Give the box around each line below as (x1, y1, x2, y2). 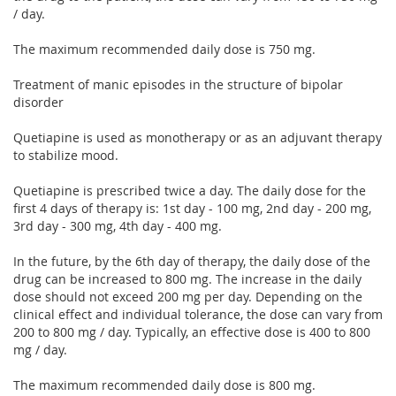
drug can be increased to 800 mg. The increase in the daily (13, 270, 362, 287)
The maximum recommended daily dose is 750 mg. (13, 40, 316, 57)
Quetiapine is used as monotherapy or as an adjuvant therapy (13, 128, 382, 146)
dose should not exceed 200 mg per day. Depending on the (13, 287, 362, 305)
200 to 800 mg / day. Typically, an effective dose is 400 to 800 (13, 323, 370, 340)
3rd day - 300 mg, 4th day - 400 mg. (13, 217, 222, 234)
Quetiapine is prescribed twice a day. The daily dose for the (13, 181, 366, 199)
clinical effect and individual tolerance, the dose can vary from (13, 305, 383, 323)
